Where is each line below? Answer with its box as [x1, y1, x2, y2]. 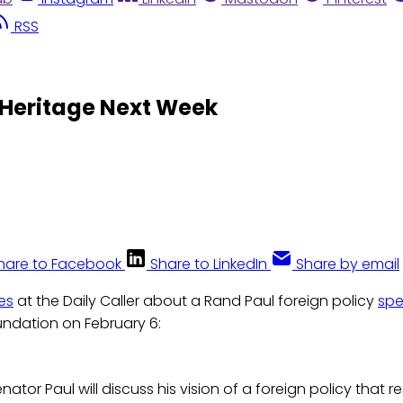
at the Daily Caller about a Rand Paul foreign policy [13, 291, 378, 312]
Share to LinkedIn [150, 254, 267, 275]
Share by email [296, 254, 399, 275]
